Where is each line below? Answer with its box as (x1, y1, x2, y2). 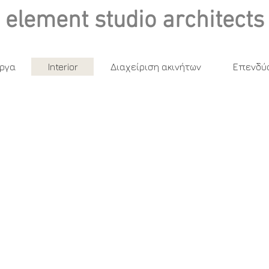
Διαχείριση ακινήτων (110, 61, 201, 72)
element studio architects (5, 7, 264, 35)
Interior (47, 61, 78, 72)
